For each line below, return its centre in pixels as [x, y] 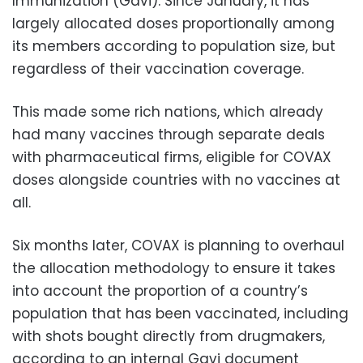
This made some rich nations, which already [168, 111]
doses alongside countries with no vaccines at [176, 179]
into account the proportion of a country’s [160, 290]
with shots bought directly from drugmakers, [169, 336]
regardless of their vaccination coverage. [158, 68]
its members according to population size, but [174, 46]
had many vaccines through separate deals [169, 134]
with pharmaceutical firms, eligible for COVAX [172, 157]
